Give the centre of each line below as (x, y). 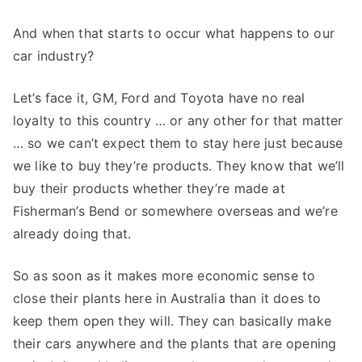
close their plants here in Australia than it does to (167, 298)
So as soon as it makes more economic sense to (164, 276)
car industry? (54, 56)
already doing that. (72, 234)
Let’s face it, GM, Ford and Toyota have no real (159, 98)
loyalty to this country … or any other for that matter (178, 120)
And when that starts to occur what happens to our (174, 33)
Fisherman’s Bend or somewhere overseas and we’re (175, 211)
